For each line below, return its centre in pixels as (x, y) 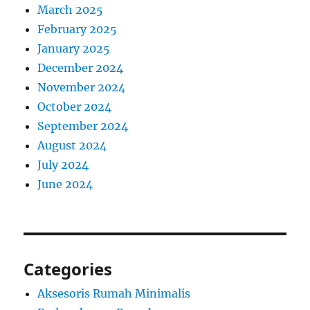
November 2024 (82, 88)
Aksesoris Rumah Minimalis (114, 294)
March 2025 (71, 10)
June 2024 (65, 184)
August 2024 (72, 146)
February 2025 (77, 29)
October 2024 (75, 107)
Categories (68, 269)
